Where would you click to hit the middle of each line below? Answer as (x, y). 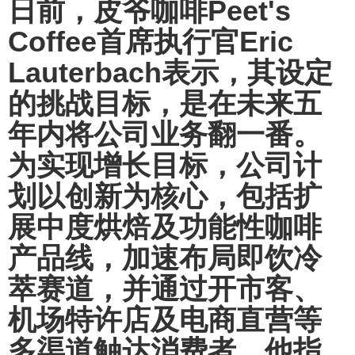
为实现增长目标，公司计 (165, 166)
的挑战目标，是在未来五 (165, 104)
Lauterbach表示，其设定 (170, 73)
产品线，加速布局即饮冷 (165, 258)
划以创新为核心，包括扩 (165, 197)
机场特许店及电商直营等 (165, 320)
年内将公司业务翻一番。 (165, 135)
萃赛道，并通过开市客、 (165, 289)
